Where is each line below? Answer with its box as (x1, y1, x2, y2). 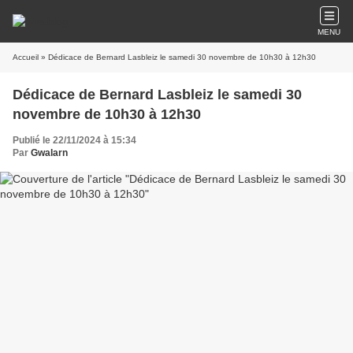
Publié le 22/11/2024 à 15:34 (13, 135, 136, 146)
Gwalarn (31, 147, 68, 158)
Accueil (13, 53, 39, 61)
